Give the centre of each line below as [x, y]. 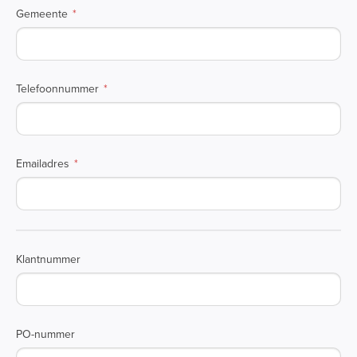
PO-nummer [45, 334]
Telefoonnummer [57, 89]
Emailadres [43, 164]
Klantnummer [48, 259]
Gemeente [42, 14]
